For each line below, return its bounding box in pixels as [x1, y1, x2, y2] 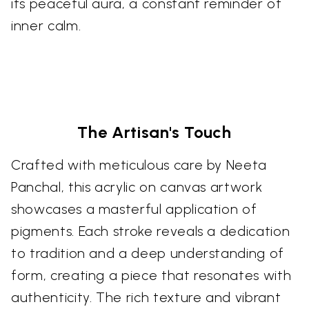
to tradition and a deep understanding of [11, 244, 284, 261]
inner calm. [11, 17, 81, 34]
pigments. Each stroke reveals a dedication [11, 222, 290, 239]
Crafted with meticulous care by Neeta [11, 156, 268, 173]
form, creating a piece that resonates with [11, 266, 292, 283]
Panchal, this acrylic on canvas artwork [11, 178, 263, 195]
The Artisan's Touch [77, 121, 232, 142]
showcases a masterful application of [11, 200, 257, 217]
